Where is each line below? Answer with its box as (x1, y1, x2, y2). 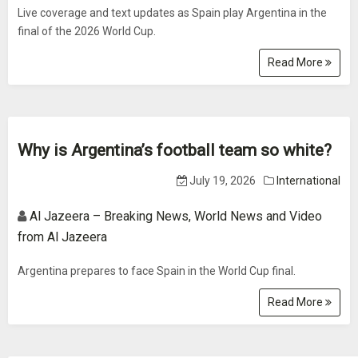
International (276, 174, 340, 187)
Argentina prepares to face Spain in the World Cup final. (18, 265, 296, 277)
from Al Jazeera (18, 229, 107, 245)
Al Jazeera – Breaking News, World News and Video (30, 209, 322, 224)
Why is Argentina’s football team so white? (18, 141, 332, 160)
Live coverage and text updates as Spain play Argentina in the (18, 6, 327, 19)
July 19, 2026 (187, 174, 256, 187)
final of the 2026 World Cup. (18, 25, 156, 38)
